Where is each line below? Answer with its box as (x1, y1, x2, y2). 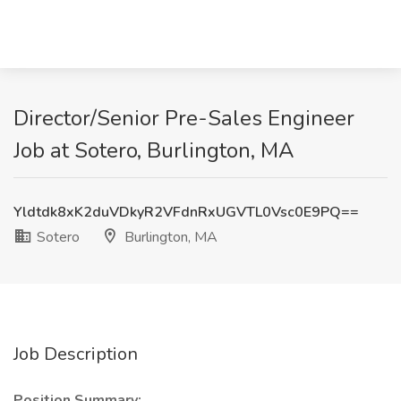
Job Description (13, 342, 138, 366)
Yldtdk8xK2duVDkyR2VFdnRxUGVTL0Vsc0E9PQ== (13, 202, 359, 222)
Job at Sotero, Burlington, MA (13, 136, 294, 165)
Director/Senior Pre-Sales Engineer (13, 104, 354, 132)
